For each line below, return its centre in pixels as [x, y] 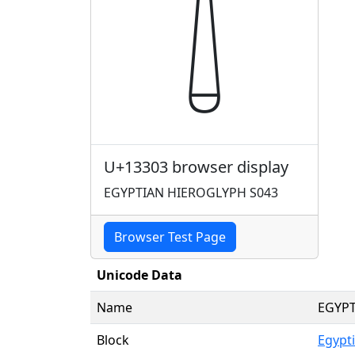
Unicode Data [139, 275]
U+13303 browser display [196, 166]
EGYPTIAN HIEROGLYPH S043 [191, 192]
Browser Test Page [170, 237]
